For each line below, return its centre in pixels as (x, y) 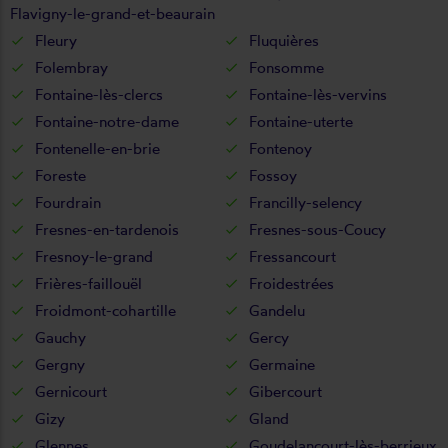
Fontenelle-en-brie (97, 148)
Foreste (60, 175)
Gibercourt (285, 391)
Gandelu (277, 310)
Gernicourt (71, 391)
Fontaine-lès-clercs (99, 94)
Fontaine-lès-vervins (318, 94)
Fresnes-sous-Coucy (317, 229)
